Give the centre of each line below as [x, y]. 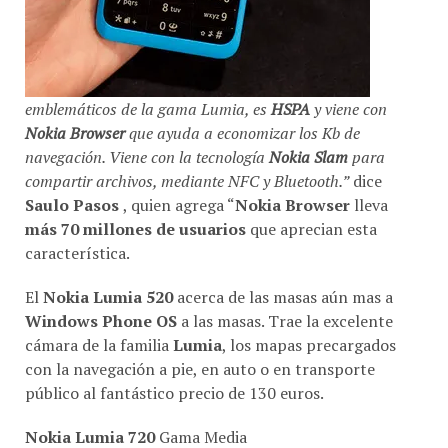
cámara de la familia [99, 344]
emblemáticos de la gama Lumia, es [148, 108]
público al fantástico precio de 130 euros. [174, 392]
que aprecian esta [311, 228]
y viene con [350, 108]
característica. [77, 252]
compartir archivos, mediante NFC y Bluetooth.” [187, 180]
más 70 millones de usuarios [135, 228]
